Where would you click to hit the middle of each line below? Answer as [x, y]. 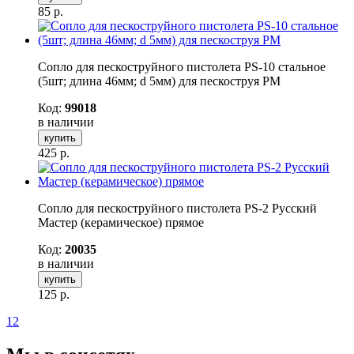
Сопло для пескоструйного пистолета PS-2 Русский [177, 208]
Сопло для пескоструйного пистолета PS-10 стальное [182, 66]
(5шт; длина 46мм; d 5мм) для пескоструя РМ [159, 81]
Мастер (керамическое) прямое [121, 222]
